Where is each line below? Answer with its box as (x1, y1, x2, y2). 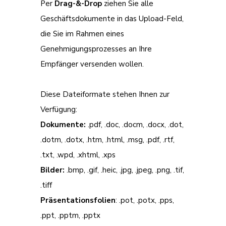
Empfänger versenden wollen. (40, 59, 144, 70)
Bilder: (40, 165, 67, 176)
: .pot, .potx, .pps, (116, 195, 174, 206)
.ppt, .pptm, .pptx (40, 210, 100, 221)
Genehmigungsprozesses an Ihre (40, 44, 152, 54)
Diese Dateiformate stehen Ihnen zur (40, 89, 169, 100)
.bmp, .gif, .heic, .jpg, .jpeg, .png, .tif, (67, 165, 184, 176)
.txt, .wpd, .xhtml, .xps (40, 150, 116, 160)
